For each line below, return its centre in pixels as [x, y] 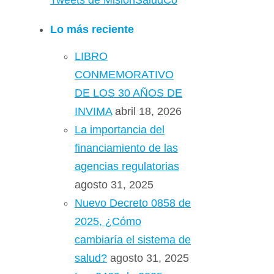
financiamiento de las [126, 148]
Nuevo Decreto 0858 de [133, 203]
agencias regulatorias [127, 166]
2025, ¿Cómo [108, 221]
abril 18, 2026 [148, 111]
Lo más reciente [92, 29]
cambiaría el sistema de [133, 240]
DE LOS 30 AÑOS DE [128, 93]
